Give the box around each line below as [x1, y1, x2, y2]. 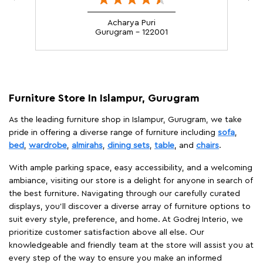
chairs [196, 141, 219, 150]
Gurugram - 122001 [95, 28, 168, 36]
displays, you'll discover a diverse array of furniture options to [9, 202, 251, 211]
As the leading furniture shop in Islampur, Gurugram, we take [9, 115, 242, 124]
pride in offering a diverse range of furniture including [9, 128, 218, 137]
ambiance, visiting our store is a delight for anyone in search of [9, 176, 253, 185]
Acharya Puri [107, 18, 156, 27]
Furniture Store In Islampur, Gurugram [9, 92, 200, 103]
